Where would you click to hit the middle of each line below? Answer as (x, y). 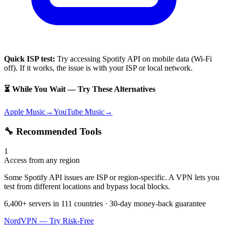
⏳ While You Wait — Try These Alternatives (80, 89)
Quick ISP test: (30, 59)
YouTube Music (79, 112)
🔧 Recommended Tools (53, 131)
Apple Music (25, 112)
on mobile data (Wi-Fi (176, 59)
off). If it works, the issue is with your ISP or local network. (98, 68)
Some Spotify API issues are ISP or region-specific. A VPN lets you (112, 177)
